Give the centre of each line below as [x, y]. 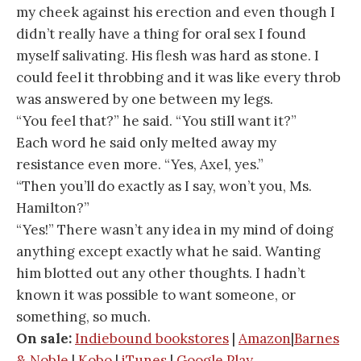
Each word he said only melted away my [146, 142]
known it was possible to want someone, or [156, 295]
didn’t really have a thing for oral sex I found [161, 33]
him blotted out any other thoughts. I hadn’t [161, 273]
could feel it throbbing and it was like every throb [178, 77]
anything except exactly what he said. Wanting [168, 251]
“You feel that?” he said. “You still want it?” [156, 120]
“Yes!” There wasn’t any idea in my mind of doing [175, 229]
